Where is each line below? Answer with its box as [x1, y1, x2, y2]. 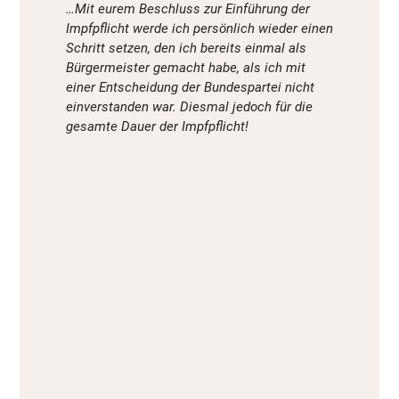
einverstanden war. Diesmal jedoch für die [66, 99, 313, 116]
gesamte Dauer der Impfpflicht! [66, 118, 248, 135]
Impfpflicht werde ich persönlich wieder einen [66, 20, 333, 37]
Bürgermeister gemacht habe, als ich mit [66, 60, 305, 77]
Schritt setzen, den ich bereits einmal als [66, 40, 306, 57]
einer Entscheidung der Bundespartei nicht [66, 79, 314, 96]
